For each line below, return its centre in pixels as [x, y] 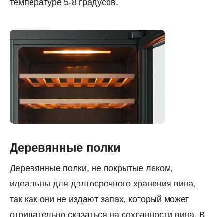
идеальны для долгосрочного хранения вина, [103, 184]
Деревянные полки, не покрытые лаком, [91, 168]
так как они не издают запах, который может [99, 199]
